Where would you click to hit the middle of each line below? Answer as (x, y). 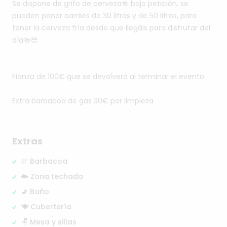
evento (192, 77)
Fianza (23, 77)
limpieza (139, 101)
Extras (27, 141)
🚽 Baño (35, 192)
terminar (153, 77)
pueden (26, 16)
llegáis (137, 28)
